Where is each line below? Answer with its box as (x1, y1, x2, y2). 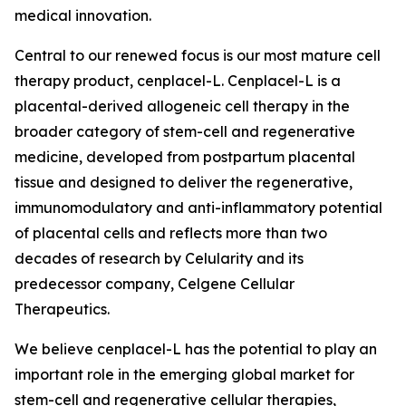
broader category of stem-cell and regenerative (14, 122, 355, 140)
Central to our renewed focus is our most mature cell (14, 46, 381, 64)
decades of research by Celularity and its (14, 249, 304, 267)
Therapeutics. (14, 300, 110, 318)
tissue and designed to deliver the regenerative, (14, 173, 353, 191)
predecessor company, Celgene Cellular (14, 275, 295, 293)
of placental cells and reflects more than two (14, 224, 327, 242)
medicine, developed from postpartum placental (14, 148, 355, 166)
